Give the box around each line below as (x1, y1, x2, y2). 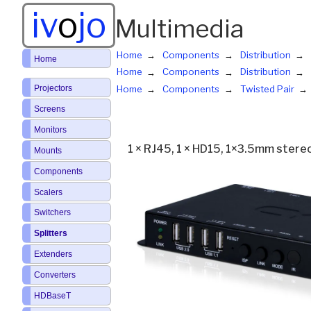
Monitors (33, 124, 67, 135)
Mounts (33, 145, 62, 155)
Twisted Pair (239, 83, 294, 95)
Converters (33, 270, 76, 280)
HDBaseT (33, 291, 71, 301)
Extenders (33, 249, 72, 260)
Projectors (33, 83, 72, 93)
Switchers (33, 208, 71, 218)
